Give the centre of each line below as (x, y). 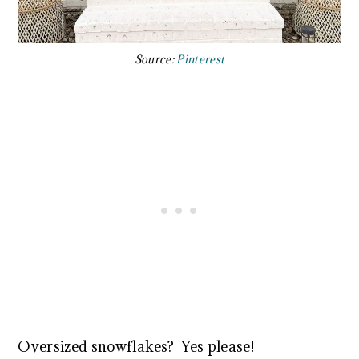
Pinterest (201, 60)
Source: (155, 60)
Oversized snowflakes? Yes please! (136, 347)
